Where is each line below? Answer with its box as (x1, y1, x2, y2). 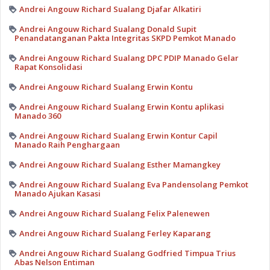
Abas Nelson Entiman (14, 256, 95, 268)
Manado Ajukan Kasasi (14, 187, 101, 199)
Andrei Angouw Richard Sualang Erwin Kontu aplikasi (19, 101, 224, 112)
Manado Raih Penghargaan (14, 139, 120, 150)
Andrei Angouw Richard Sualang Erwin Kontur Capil (19, 130, 218, 141)
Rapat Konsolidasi (14, 61, 83, 72)
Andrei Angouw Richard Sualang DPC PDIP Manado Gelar (19, 52, 239, 63)
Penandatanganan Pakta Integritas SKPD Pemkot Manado (14, 32, 236, 43)
